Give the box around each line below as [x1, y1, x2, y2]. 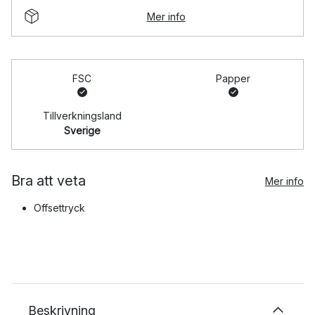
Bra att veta [11, 172, 86, 190]
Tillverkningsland [42, 110, 122, 122]
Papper [216, 72, 250, 85]
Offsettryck [34, 202, 85, 214]
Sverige [63, 124, 101, 137]
